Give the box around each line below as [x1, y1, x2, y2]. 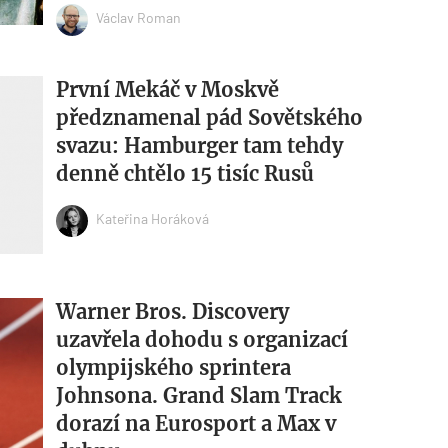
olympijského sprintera [55, 355, 291, 381]
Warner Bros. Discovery [55, 299, 289, 325]
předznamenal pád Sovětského [55, 104, 363, 130]
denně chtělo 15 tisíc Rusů [55, 160, 314, 186]
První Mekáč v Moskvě [55, 76, 279, 102]
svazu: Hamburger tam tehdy [55, 132, 343, 158]
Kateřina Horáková [95, 210, 209, 228]
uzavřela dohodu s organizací [55, 327, 348, 353]
